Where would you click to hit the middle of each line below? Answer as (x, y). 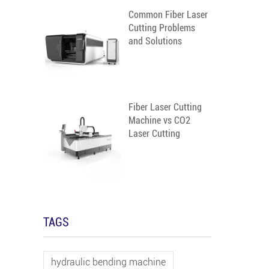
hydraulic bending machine (108, 262)
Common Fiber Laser (168, 15)
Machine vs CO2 (159, 120)
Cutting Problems (162, 28)
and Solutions (155, 41)
